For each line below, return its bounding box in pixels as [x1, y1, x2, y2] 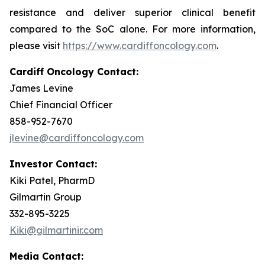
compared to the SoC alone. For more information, [9, 23, 256, 35]
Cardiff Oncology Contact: [9, 66, 138, 77]
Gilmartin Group [9, 191, 82, 203]
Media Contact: [9, 250, 83, 262]
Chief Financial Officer [9, 99, 112, 111]
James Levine [9, 82, 73, 94]
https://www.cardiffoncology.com [63, 40, 216, 51]
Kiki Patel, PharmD [9, 174, 95, 186]
